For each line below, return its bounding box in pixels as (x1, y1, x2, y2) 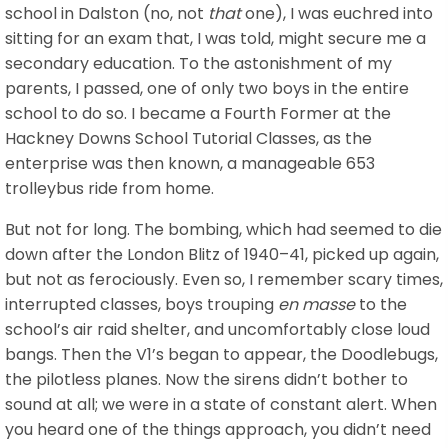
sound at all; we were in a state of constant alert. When (5, 392, 437, 416)
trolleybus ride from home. (5, 176, 214, 200)
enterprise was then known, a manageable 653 (5, 151, 375, 175)
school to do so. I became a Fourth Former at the (5, 101, 391, 125)
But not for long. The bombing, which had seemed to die (5, 217, 442, 241)
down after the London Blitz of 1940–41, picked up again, (5, 242, 439, 266)
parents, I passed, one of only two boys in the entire (5, 76, 409, 100)
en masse (278, 292, 355, 316)
